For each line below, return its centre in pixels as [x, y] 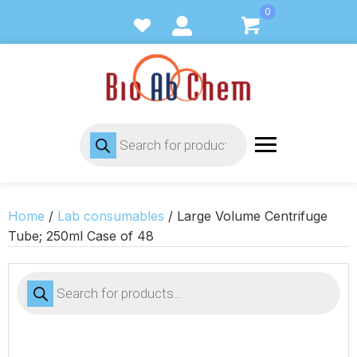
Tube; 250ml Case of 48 [81, 236]
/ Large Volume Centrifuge [246, 216]
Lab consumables [111, 216]
